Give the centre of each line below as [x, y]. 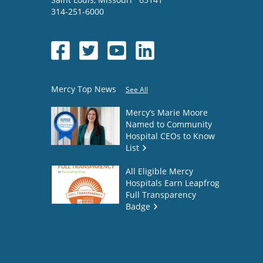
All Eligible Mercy [159, 171]
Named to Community [169, 124]
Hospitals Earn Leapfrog [173, 183]
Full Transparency [161, 194]
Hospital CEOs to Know [170, 136]
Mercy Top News [84, 89]
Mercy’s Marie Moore [167, 112]
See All [137, 89]
